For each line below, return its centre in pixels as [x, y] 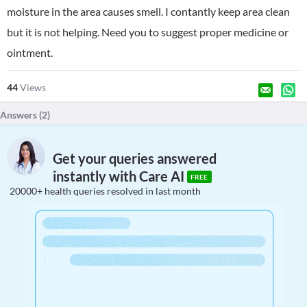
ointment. [30, 52]
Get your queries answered [135, 159]
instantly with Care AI [120, 176]
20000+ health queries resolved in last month [105, 191]
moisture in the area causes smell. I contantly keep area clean [148, 11]
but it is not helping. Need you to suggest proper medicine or [148, 32]
